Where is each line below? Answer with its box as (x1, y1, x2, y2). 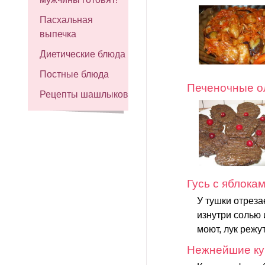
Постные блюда (40, 69, 109, 79)
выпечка (40, 29, 76, 39)
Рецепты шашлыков (40, 89, 128, 99)
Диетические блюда (40, 49, 125, 59)
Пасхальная (40, 15, 93, 25)
